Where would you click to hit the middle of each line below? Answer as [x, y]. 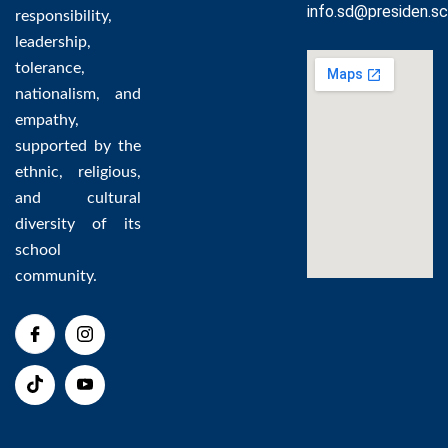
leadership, [53, 42]
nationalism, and [78, 94]
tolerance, [50, 68]
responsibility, [63, 16]
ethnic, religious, [78, 172]
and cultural [78, 198]
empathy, [47, 120]
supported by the [78, 146]
